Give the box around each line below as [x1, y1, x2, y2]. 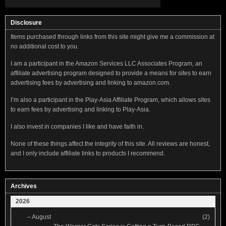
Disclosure [11, 19, 42, 26]
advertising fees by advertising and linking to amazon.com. [11, 79, 171, 86]
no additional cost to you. [11, 43, 79, 50]
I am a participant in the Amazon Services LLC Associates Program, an [11, 60, 202, 67]
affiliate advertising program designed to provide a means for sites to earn [11, 70, 211, 77]
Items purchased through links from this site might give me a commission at [11, 33, 214, 40]
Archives [11, 183, 37, 190]
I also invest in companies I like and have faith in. [11, 123, 144, 130]
